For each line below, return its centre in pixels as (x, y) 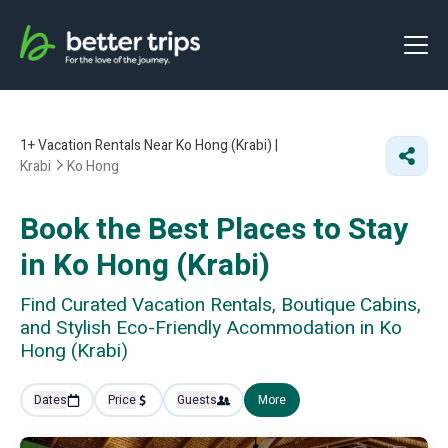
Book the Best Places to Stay (214, 230)
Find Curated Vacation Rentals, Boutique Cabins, (220, 305)
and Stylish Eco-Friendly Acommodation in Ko (211, 328)
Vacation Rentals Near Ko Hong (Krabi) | (156, 145)
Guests (197, 400)
